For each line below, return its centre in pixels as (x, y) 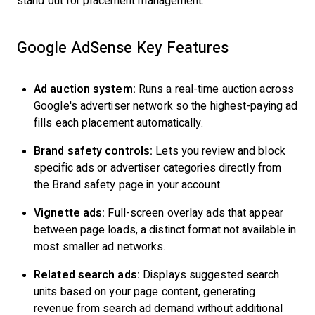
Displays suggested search (210, 275)
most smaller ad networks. (100, 246)
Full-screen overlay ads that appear (194, 213)
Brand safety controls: (94, 151)
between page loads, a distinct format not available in (165, 230)
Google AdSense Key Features (123, 47)
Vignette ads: (70, 213)
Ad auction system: (85, 89)
